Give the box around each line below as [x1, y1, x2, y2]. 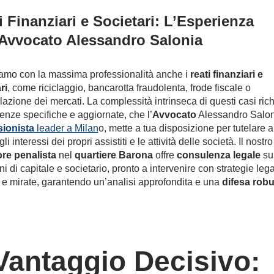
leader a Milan [34, 123, 98, 133]
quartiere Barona [74, 150, 153, 160]
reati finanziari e [190, 69, 263, 80]
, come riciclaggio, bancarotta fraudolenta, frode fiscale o [7, 83, 251, 93]
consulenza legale [176, 150, 261, 160]
